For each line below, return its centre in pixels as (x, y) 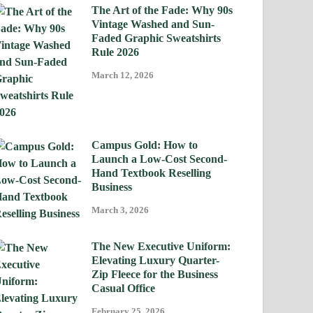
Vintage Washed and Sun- (153, 24)
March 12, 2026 (123, 75)
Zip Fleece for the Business (155, 275)
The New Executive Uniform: (161, 247)
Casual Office (124, 289)
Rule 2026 (116, 52)
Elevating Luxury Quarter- (156, 261)
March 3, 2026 (121, 210)
